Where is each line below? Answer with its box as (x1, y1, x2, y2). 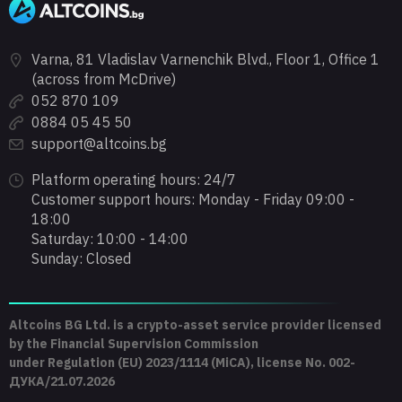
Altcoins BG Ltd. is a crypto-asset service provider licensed (9, 316, 381, 333)
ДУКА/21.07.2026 (9, 372, 115, 389)
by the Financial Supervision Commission (9, 335, 258, 352)
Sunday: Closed (31, 249, 131, 267)
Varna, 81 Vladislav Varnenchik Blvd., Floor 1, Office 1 (31, 49, 380, 68)
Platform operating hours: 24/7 (31, 170, 236, 188)
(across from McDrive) (31, 69, 176, 88)
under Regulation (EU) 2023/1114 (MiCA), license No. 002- (9, 354, 355, 371)
